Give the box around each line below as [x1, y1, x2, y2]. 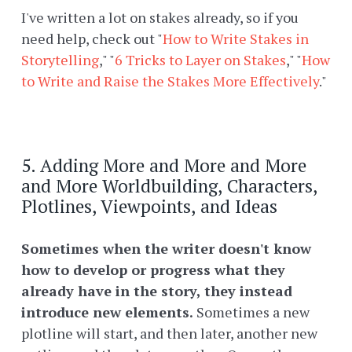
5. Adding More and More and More [21, 153, 306, 178]
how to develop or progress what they [21, 260, 285, 280]
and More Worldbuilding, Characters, [21, 174, 317, 199]
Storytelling [21, 50, 99, 70]
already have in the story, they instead [21, 281, 292, 301]
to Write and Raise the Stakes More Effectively [21, 71, 319, 91]
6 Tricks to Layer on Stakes [115, 50, 286, 70]
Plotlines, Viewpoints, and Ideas [21, 194, 277, 219]
